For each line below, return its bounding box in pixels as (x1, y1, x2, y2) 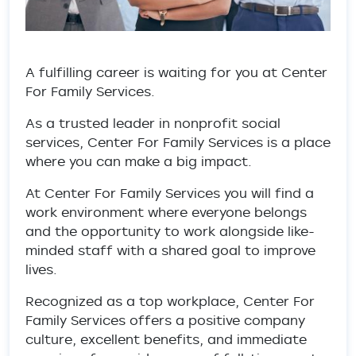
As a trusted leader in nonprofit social (25, 114, 281, 132)
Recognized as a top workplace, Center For (25, 292, 315, 310)
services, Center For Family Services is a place (25, 133, 331, 151)
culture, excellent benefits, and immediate (25, 331, 307, 348)
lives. (25, 261, 61, 278)
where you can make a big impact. (25, 153, 256, 170)
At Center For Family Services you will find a (25, 184, 314, 202)
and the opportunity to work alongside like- (25, 222, 315, 240)
